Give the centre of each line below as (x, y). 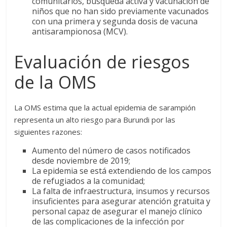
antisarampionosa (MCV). (80, 32)
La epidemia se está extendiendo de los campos (122, 171)
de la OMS (55, 82)
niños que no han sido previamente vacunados (121, 11)
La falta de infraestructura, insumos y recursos (121, 191)
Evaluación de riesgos (102, 62)
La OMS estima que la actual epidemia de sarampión (105, 108)
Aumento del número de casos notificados (111, 151)
